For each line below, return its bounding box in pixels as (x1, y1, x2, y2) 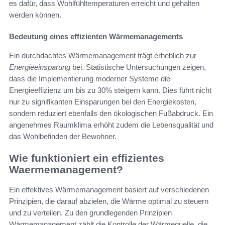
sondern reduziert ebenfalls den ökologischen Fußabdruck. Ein (9, 108, 213, 118)
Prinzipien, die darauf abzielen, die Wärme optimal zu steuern (9, 197, 208, 206)
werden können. (9, 10, 61, 19)
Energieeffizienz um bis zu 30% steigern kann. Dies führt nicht (9, 85, 211, 94)
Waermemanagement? (9, 163, 123, 175)
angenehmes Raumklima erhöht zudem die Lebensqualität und (9, 120, 213, 129)
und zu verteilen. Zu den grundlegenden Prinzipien (9, 208, 172, 217)
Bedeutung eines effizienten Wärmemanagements (9, 32, 183, 41)
